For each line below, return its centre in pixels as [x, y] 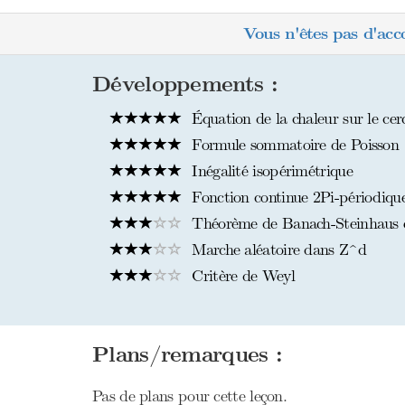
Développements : [185, 85]
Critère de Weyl [241, 276]
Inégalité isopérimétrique [270, 171]
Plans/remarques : [188, 355]
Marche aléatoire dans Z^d [277, 250]
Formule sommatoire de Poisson [293, 145]
